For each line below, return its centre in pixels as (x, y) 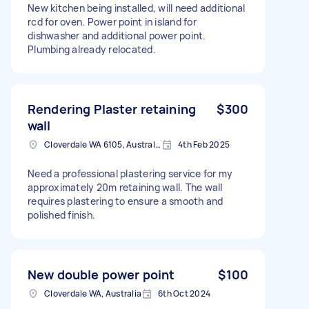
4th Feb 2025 (204, 144)
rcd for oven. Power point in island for (112, 21)
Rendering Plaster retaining (112, 109)
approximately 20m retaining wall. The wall (125, 187)
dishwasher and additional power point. (117, 35)
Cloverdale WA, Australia (93, 293)
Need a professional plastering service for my (130, 173)
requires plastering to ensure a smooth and (126, 201)
